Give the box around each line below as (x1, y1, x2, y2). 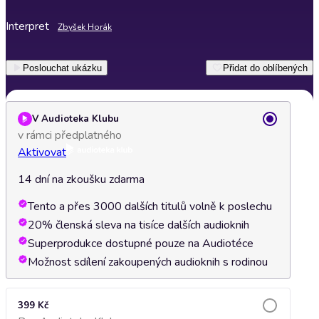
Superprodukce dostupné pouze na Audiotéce (28, 236, 253, 251)
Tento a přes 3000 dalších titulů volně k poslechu (28, 199, 272, 214)
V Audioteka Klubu (32, 113, 119, 125)
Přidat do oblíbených (223, 62, 308, 73)
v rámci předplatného (18, 127, 122, 143)
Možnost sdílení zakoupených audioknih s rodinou (28, 254, 268, 270)
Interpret (6, 19, 49, 34)
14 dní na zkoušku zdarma (18, 172, 145, 187)
